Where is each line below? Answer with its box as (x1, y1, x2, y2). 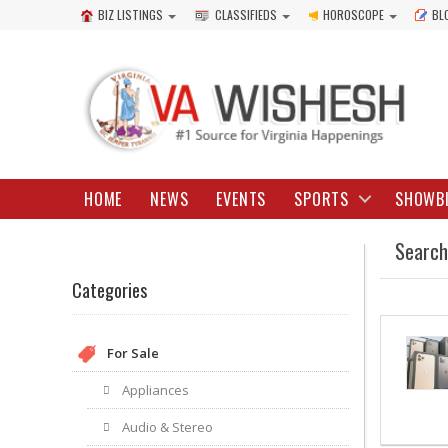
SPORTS (294, 187, 350, 211)
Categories (72, 276, 147, 303)
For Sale (107, 343, 159, 362)
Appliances (122, 380, 189, 399)
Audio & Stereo (122, 417, 213, 436)
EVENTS (216, 187, 267, 211)
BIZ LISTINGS (98, 6, 163, 23)
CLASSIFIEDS (215, 6, 277, 23)
